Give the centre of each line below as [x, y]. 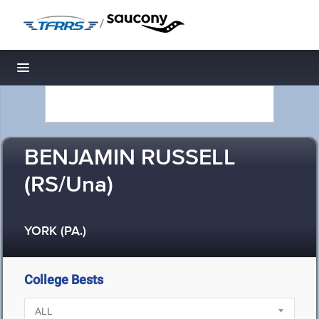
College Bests [64, 279]
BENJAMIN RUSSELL [130, 158]
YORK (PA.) [55, 232]
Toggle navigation [72, 72]
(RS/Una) [69, 185]
